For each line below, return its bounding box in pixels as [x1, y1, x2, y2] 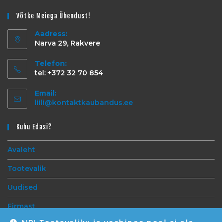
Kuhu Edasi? [16, 122, 52, 131]
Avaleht [7, 145, 35, 154]
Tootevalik [7, 164, 46, 173]
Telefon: [35, 58, 67, 68]
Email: [35, 88, 56, 98]
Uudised [7, 182, 38, 192]
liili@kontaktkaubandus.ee [35, 98, 133, 107]
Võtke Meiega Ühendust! [16, 11, 91, 20]
